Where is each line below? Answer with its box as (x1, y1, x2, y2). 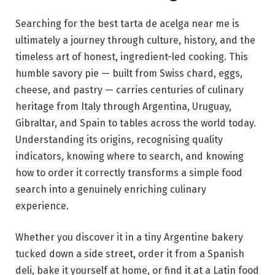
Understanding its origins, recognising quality (15, 133, 223, 145)
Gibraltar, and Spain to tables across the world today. (15, 117, 256, 129)
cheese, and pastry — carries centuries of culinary (15, 83, 244, 96)
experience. (15, 199, 69, 212)
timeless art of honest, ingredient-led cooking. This (15, 50, 248, 63)
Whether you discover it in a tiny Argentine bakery (15, 231, 243, 244)
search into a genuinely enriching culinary (15, 183, 206, 195)
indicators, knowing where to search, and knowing (15, 150, 244, 162)
